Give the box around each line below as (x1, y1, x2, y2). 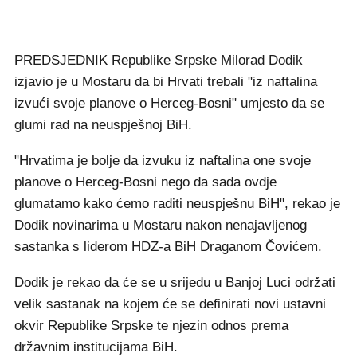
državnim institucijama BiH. (14, 339, 178, 355)
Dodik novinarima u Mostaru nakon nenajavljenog (14, 217, 307, 233)
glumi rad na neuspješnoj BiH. (14, 116, 192, 132)
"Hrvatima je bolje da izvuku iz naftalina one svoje (14, 152, 311, 168)
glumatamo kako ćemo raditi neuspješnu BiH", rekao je (14, 195, 340, 211)
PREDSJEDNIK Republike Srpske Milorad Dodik (14, 52, 303, 68)
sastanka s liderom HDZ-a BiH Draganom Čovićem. (14, 238, 322, 254)
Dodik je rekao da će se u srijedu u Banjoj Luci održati (14, 274, 335, 290)
